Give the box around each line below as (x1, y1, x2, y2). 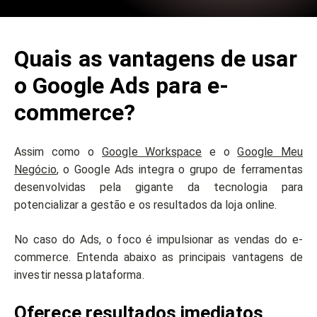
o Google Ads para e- (14, 72, 229, 100)
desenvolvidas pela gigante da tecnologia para (14, 180, 303, 195)
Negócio (14, 163, 57, 177)
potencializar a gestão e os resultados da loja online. (14, 198, 280, 212)
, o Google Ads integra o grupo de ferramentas (56, 163, 303, 177)
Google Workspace (102, 145, 202, 159)
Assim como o (14, 145, 103, 159)
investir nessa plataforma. (14, 268, 144, 282)
